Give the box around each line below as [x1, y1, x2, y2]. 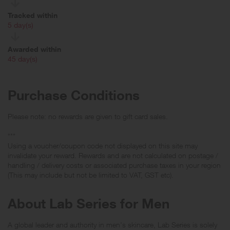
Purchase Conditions [8, 86, 140, 103]
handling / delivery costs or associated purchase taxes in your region [8, 160, 221, 169]
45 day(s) [8, 54, 37, 63]
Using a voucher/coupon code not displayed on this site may [8, 141, 198, 150]
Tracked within [8, 10, 60, 20]
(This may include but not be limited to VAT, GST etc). [8, 170, 174, 179]
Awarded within [8, 44, 63, 53]
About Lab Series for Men [8, 195, 169, 212]
